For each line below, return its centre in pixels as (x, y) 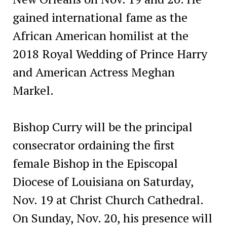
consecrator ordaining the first (93, 145)
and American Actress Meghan (93, 72)
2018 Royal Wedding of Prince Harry (110, 53)
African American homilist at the (100, 35)
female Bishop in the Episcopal (95, 163)
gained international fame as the (100, 17)
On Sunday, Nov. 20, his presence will (112, 218)
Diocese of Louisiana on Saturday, (103, 181)
